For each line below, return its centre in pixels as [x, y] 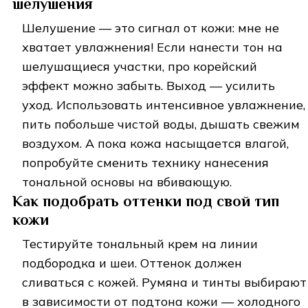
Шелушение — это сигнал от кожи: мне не [151, 27]
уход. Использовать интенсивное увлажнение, [164, 104]
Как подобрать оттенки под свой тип [146, 201]
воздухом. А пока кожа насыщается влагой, [155, 143]
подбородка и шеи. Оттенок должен [132, 263]
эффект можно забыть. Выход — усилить [148, 85]
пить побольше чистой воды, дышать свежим [161, 124]
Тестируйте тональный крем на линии [140, 243]
